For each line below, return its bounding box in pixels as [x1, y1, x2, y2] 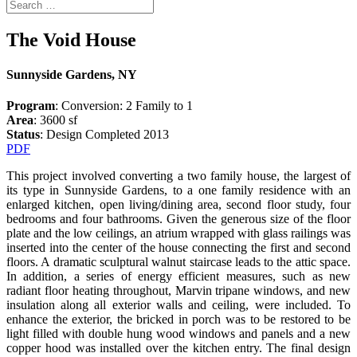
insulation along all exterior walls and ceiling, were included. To [6, 298, 351, 312]
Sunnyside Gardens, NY [6, 68, 137, 82]
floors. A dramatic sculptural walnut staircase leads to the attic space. [6, 255, 351, 269]
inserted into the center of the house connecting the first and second [6, 241, 351, 255]
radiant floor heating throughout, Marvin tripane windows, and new [6, 284, 351, 298]
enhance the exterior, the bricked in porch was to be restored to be [6, 312, 351, 327]
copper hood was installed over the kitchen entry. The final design [6, 341, 351, 355]
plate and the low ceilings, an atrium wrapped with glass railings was [6, 226, 351, 241]
